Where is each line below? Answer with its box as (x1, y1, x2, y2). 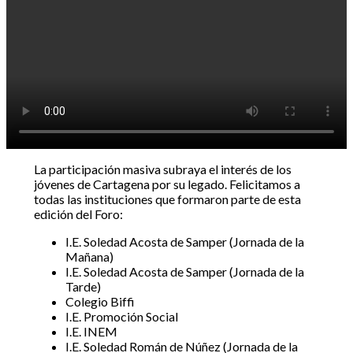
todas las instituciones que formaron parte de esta (33, 191, 301, 206)
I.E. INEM (65, 323, 117, 339)
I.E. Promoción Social (65, 308, 178, 324)
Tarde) (65, 278, 101, 294)
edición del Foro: (33, 206, 123, 221)
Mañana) (65, 248, 113, 264)
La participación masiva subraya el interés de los (33, 161, 292, 176)
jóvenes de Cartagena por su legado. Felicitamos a (33, 176, 300, 191)
